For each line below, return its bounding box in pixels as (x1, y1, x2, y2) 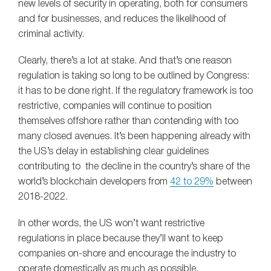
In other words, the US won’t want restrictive (18, 220, 204, 229)
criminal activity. (18, 30, 84, 39)
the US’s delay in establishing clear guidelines (18, 148, 209, 157)
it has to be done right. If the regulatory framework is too (18, 87, 253, 96)
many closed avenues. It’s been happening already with (18, 132, 250, 142)
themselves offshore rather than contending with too (18, 117, 238, 126)
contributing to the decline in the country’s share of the (18, 163, 250, 172)
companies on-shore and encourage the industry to (18, 250, 236, 259)
